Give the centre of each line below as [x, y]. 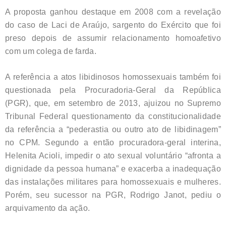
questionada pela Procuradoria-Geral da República [113, 90]
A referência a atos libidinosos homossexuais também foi [113, 77]
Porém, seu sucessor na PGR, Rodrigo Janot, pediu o [113, 195]
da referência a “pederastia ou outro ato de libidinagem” [113, 129]
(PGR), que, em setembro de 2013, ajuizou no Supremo [113, 103]
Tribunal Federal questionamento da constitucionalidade [113, 116]
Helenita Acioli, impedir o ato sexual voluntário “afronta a [113, 155]
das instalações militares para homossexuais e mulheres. [113, 182]
